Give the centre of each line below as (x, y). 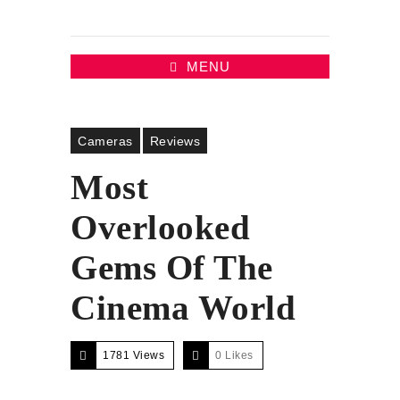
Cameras (105, 141)
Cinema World (183, 308)
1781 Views (133, 355)
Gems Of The (172, 267)
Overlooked (160, 227)
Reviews (175, 141)
